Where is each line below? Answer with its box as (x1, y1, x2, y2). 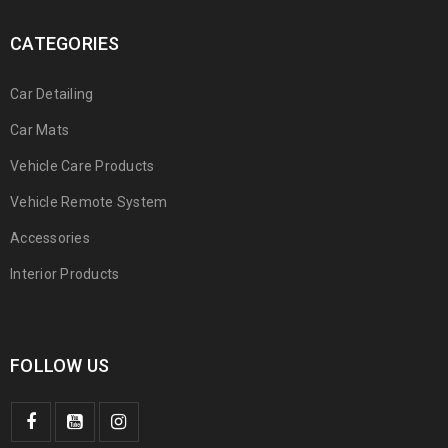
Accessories (10, 230, 90, 247)
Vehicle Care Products (10, 158, 155, 175)
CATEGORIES (10, 33, 120, 55)
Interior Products (10, 266, 120, 283)
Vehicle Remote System (10, 194, 168, 211)
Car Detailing (10, 86, 94, 103)
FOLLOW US (10, 355, 110, 377)
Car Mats (10, 122, 69, 139)
